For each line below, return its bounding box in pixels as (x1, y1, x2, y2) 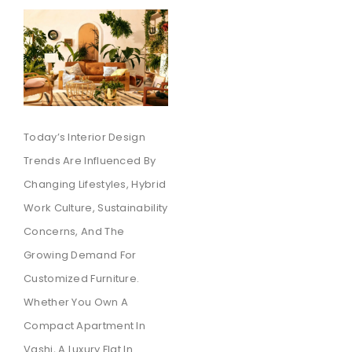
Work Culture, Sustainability (24, 200, 168, 215)
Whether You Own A (24, 294, 129, 310)
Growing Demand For (24, 247, 137, 262)
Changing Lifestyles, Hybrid (24, 176, 167, 192)
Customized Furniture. (24, 270, 140, 286)
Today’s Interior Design (24, 129, 145, 145)
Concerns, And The (24, 223, 125, 239)
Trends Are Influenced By (24, 152, 156, 168)
